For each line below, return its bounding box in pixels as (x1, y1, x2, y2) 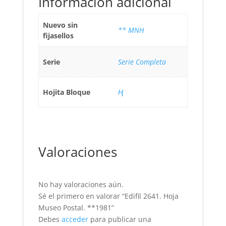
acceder (61, 214, 88, 224)
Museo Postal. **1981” (38, 203, 114, 213)
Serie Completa (118, 57, 166, 67)
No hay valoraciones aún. (38, 180, 124, 190)
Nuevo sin (43, 20, 78, 30)
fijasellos (43, 31, 74, 41)
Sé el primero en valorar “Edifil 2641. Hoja (38, 191, 179, 201)
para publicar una (88, 214, 151, 224)
